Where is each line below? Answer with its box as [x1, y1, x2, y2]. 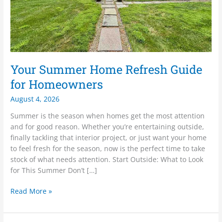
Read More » [10, 186, 53, 196]
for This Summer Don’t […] [10, 165, 98, 175]
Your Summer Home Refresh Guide [10, 61, 203, 77]
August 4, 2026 [10, 94, 60, 104]
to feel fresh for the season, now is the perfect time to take [10, 143, 206, 153]
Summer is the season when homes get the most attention [10, 111, 205, 120]
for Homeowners [10, 76, 104, 92]
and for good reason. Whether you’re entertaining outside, [10, 121, 205, 131]
